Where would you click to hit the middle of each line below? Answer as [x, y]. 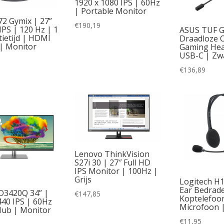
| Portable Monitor [111, 11]
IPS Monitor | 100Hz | [116, 171]
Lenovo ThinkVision [112, 154]
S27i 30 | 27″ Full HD [113, 163]
